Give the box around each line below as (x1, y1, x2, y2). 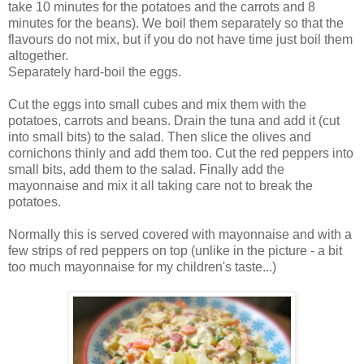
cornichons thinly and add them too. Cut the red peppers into (8, 145, 353, 160)
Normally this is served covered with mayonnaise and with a (8, 227, 352, 241)
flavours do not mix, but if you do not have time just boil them (8, 32, 353, 46)
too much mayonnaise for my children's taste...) (8, 259, 276, 274)
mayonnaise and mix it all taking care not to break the (8, 178, 313, 193)
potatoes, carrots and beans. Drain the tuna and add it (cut (8, 113, 340, 128)
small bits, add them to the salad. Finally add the (8, 162, 284, 176)
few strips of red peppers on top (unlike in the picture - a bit (8, 243, 342, 258)
